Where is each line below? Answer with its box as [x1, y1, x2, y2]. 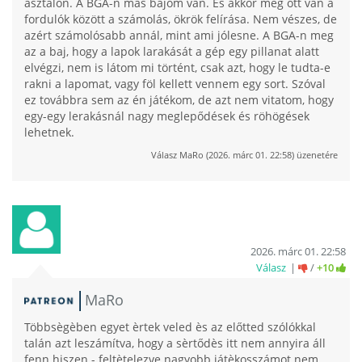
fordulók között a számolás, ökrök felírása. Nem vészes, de [24, 11, 337, 27]
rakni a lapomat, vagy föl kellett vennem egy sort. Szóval [24, 76, 326, 91]
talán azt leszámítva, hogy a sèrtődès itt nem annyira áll [24, 335, 326, 351]
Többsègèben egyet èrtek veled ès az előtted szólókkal [24, 318, 316, 335]
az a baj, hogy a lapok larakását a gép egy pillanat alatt [24, 44, 319, 59]
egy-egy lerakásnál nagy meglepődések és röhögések [24, 108, 309, 124]
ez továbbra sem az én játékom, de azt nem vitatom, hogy [24, 92, 334, 107]
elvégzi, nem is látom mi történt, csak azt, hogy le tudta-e [24, 60, 330, 75]
